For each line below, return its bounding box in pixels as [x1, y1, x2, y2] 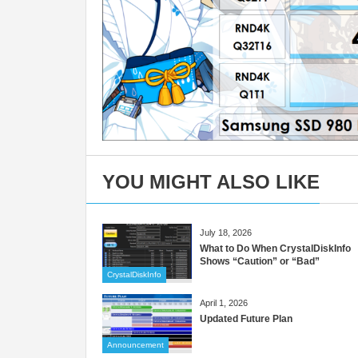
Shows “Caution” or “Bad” [200, 256, 320, 268]
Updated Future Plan [200, 313, 292, 325]
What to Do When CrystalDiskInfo [200, 243, 351, 255]
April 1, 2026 [200, 298, 248, 308]
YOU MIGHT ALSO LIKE [102, 171, 320, 193]
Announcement [107, 340, 164, 350]
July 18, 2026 [200, 228, 252, 238]
